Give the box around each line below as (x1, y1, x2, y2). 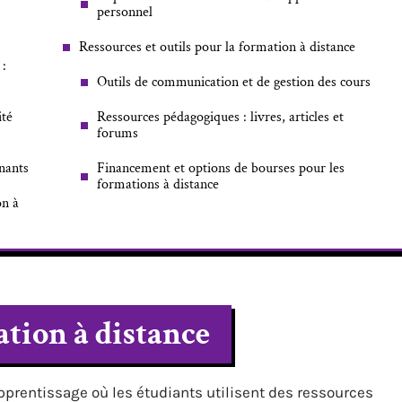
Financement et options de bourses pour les (97, 159, 345, 178)
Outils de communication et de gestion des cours (97, 73, 371, 92)
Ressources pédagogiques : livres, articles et (97, 108, 344, 127)
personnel (97, 3, 153, 22)
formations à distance (97, 175, 219, 194)
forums (97, 124, 138, 143)
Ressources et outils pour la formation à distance (79, 38, 355, 57)
